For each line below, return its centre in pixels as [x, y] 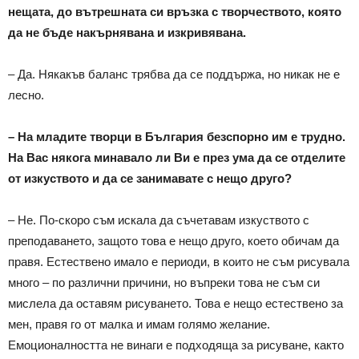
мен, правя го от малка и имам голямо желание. [139, 324]
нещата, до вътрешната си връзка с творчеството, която [175, 11]
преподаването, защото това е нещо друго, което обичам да [173, 240]
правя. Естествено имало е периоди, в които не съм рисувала [179, 261]
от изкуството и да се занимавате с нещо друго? [150, 178]
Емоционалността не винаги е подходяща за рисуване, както [176, 345]
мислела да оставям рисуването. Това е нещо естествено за [175, 303]
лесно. [26, 95]
